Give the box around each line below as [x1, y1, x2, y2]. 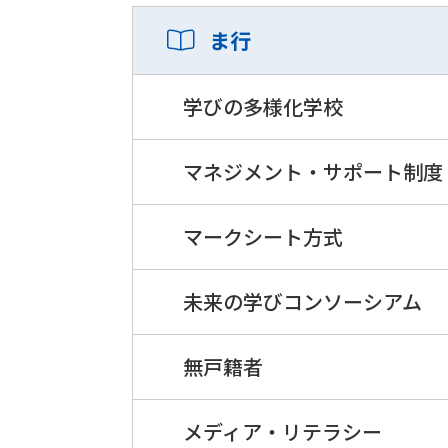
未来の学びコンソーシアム [183, 287, 422, 316]
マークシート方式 [183, 222, 343, 251]
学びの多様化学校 [183, 92, 343, 121]
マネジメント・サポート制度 [183, 157, 443, 186]
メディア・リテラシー [183, 417, 382, 446]
